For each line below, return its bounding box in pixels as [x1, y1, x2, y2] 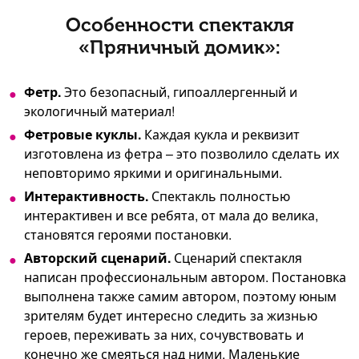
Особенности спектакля [65, 14, 294, 37]
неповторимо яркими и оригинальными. [24, 163, 282, 183]
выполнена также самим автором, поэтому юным [24, 287, 337, 306]
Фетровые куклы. [24, 125, 141, 144]
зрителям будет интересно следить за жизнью [24, 306, 317, 325]
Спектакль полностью [148, 187, 290, 206]
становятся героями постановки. [24, 225, 232, 244]
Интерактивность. [24, 187, 148, 206]
